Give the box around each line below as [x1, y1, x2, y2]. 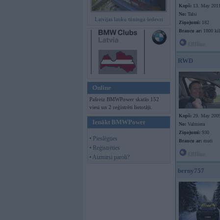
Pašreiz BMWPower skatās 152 [89, 96, 159, 102]
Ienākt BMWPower [92, 118, 146, 126]
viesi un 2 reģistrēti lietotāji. [89, 104, 152, 110]
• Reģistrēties [89, 144, 120, 151]
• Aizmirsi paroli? [89, 154, 130, 161]
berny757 [178, 167, 204, 174]
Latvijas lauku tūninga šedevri [94, 16, 163, 22]
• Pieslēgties [89, 135, 117, 142]
